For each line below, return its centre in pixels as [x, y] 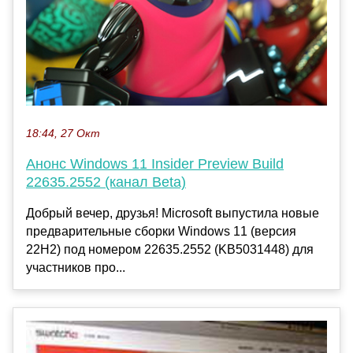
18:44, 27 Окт [63, 133]
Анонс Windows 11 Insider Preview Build [155, 163]
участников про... [76, 267]
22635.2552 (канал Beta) [106, 182]
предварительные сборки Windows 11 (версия [161, 231]
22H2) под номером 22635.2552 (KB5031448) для [170, 249]
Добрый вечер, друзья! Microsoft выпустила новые [173, 213]
